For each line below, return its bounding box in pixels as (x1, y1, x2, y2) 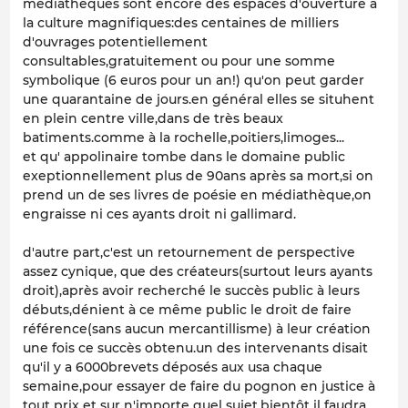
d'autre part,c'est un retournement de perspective (23, 244, 355, 261)
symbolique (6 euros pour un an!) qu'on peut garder (23, 72, 364, 89)
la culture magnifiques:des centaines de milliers (23, 15, 339, 32)
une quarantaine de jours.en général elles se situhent (23, 91, 374, 108)
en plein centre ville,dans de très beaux (23, 110, 283, 127)
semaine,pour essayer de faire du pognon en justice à (23, 378, 375, 395)
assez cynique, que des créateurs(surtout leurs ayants (23, 263, 372, 280)
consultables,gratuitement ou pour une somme (23, 53, 335, 70)
